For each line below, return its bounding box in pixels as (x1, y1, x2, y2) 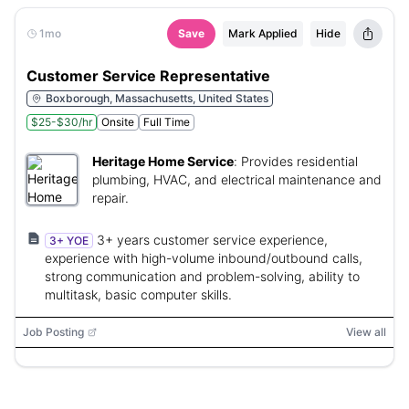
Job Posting (23, 325, 84, 339)
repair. (92, 190, 129, 205)
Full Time (143, 115, 190, 129)
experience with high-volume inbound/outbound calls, (45, 250, 362, 266)
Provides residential (241, 153, 358, 169)
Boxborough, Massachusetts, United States (46, 91, 268, 105)
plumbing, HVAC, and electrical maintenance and (92, 172, 382, 187)
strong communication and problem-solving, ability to (45, 268, 360, 284)
